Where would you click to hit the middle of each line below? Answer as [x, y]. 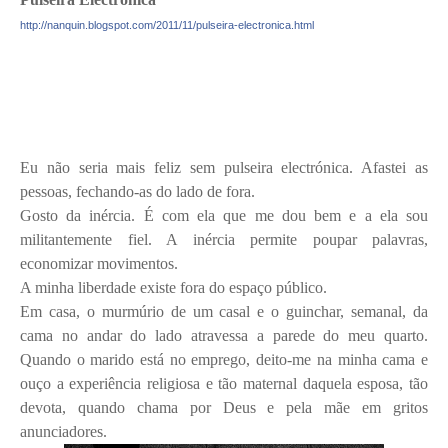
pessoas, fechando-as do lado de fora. [137, 191]
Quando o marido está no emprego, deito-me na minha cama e [224, 359]
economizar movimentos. [99, 263]
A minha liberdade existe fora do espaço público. [173, 287]
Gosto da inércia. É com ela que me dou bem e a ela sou [224, 215]
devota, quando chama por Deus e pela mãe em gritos [224, 407]
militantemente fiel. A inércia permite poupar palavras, [224, 239]
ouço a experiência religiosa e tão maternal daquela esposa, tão [224, 383]
